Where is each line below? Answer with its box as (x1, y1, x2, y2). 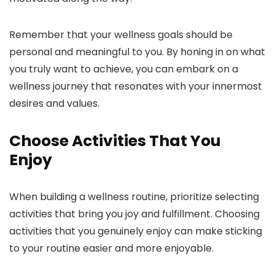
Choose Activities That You (9, 130, 221, 152)
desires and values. (9, 96, 99, 111)
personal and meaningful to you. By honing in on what (9, 45, 265, 60)
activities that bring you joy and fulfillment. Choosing (9, 207, 260, 222)
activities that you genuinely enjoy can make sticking (9, 224, 262, 239)
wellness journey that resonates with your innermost (9, 79, 262, 94)
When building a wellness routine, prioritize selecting (9, 190, 259, 204)
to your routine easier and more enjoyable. (9, 241, 214, 256)
